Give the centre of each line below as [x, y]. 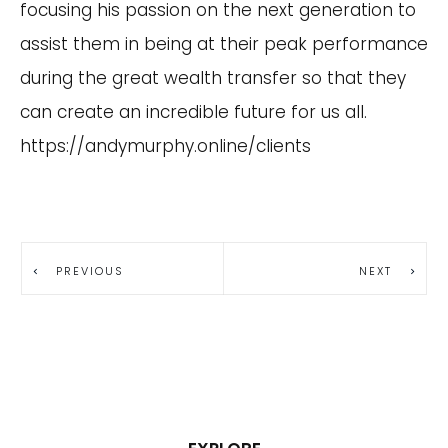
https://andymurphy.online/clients [165, 146]
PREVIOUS [90, 270]
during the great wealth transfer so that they [213, 78]
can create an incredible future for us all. [193, 112]
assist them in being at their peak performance [224, 44]
